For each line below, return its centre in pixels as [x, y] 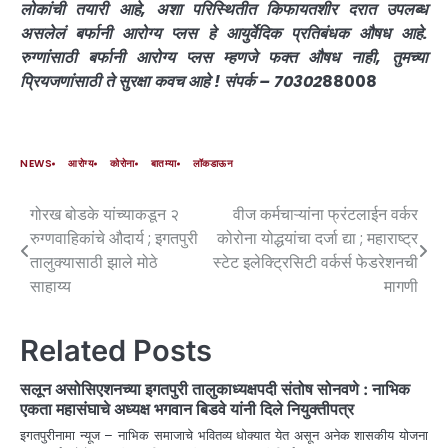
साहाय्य [50, 287]
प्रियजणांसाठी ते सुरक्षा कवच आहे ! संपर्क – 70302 [171, 82]
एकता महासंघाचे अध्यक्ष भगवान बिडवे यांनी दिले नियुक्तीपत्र [187, 409]
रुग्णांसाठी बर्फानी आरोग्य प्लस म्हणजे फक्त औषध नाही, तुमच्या [224, 58]
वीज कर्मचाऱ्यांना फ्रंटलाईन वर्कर [325, 215]
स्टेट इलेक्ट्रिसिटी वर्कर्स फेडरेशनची [315, 263]
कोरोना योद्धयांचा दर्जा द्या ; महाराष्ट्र [317, 239]
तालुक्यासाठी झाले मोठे [94, 263]
